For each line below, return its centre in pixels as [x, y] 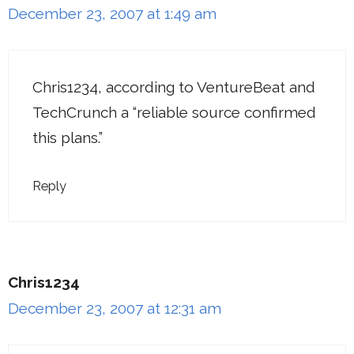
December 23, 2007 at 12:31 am [115, 309]
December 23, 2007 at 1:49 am [112, 14]
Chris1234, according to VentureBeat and [174, 87]
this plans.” [68, 137]
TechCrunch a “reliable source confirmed [174, 112]
